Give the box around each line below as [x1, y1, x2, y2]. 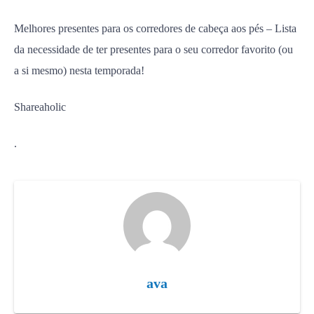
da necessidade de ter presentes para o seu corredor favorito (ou [14, 43, 293, 55]
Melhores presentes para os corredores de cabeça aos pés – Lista [14, 22, 296, 34]
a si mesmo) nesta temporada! [14, 64, 144, 76]
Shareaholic [14, 101, 66, 113]
